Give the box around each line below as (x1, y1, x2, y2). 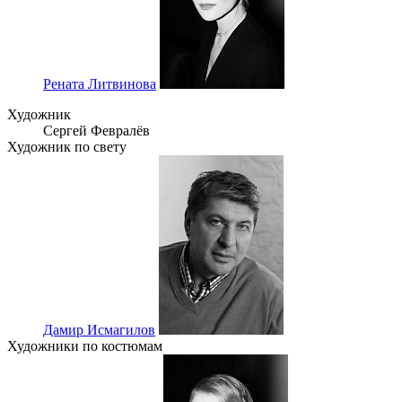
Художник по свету (7, 139, 127, 155)
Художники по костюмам (7, 338, 162, 354)
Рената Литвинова (43, 76, 156, 92)
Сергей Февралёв (43, 123, 150, 139)
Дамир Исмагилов (43, 322, 155, 338)
